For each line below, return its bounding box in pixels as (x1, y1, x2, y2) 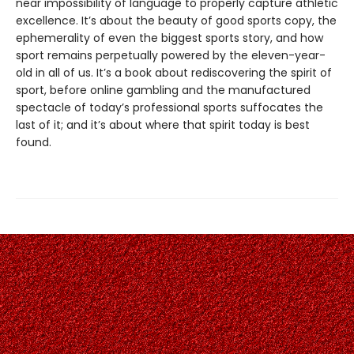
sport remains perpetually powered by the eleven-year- (16, 47, 326, 63)
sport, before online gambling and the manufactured (16, 81, 311, 98)
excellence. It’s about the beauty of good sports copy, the (16, 12, 337, 28)
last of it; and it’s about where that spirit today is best (16, 116, 310, 133)
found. (16, 134, 51, 150)
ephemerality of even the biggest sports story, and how (16, 29, 323, 46)
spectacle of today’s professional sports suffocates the (16, 99, 323, 115)
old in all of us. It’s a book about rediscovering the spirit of (16, 64, 332, 81)
